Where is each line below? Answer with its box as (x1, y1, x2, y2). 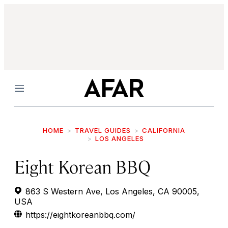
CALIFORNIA (142, 126, 185, 134)
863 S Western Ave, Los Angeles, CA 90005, (23, 186, 199, 196)
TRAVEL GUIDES (75, 126, 131, 134)
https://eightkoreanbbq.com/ (25, 210, 135, 220)
